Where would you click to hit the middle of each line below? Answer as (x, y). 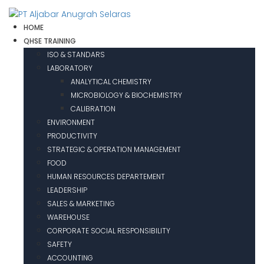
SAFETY (60, 245)
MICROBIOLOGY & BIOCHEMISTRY (126, 95)
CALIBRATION (93, 109)
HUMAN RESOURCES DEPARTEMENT (106, 177)
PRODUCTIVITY (72, 136)
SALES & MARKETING (81, 204)
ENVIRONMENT (71, 123)
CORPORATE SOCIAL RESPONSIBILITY (109, 231)
